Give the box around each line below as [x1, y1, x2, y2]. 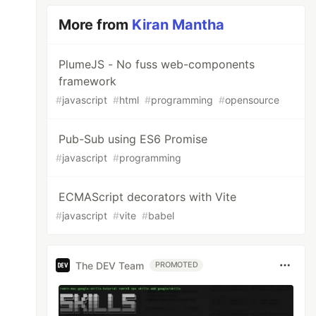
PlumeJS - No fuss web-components [59, 57, 255, 71]
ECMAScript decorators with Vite [59, 190, 237, 204]
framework [59, 74, 117, 88]
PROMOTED [155, 260, 198, 269]
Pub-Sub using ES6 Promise [59, 132, 208, 146]
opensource [225, 94, 280, 106]
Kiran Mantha [132, 16, 225, 33]
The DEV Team [75, 259, 145, 272]
